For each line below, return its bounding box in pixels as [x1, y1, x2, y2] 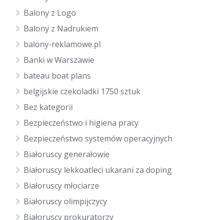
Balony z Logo [24, 7, 76, 18]
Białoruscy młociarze [24, 180, 99, 191]
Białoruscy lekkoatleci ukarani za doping [24, 165, 172, 175]
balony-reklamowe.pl [24, 39, 101, 50]
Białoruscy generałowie [24, 149, 110, 160]
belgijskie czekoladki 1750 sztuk [24, 86, 140, 97]
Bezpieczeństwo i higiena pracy [24, 117, 138, 128]
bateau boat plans [24, 70, 91, 81]
